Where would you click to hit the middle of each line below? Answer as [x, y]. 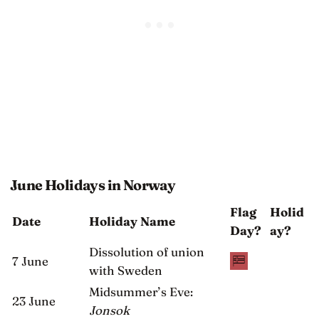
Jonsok [109, 310]
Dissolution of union [147, 251]
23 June [34, 300]
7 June [30, 261]
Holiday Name [132, 221]
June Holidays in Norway [93, 185]
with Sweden [126, 270]
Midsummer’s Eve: [141, 291]
